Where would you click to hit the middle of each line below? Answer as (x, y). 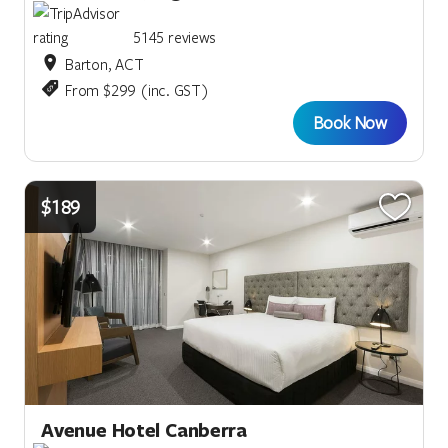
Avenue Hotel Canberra (144, 429)
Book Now (349, 123)
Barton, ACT (104, 64)
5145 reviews (175, 37)
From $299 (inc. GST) (137, 90)
